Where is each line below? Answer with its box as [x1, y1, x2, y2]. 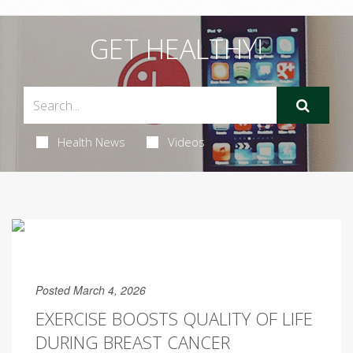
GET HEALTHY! [89, 31, 264, 67]
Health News [57, 134, 125, 150]
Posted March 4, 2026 [35, 282, 146, 298]
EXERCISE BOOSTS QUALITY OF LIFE [35, 307, 313, 330]
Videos [167, 134, 205, 150]
